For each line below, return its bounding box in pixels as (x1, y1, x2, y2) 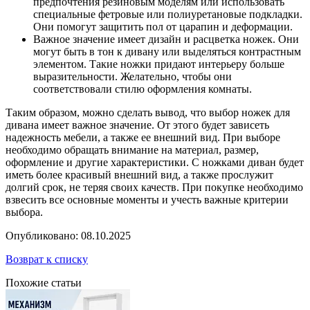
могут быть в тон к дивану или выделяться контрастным (33, 46, 301, 58)
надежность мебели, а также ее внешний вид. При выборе (6, 131, 280, 144)
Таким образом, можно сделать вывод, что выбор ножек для (6, 107, 290, 119)
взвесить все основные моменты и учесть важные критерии (6, 194, 289, 206)
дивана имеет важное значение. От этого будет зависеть (6, 119, 269, 131)
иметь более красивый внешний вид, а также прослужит (6, 169, 273, 181)
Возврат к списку (6, 253, 88, 266)
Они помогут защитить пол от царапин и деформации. (33, 21, 293, 33)
